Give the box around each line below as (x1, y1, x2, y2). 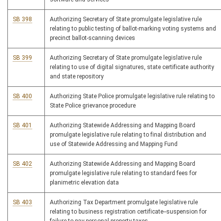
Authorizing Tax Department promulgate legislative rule (50, 199, 198, 206)
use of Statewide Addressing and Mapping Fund (50, 141, 178, 148)
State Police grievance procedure (50, 102, 136, 110)
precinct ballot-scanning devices (50, 35, 135, 42)
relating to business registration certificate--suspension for (50, 208, 207, 216)
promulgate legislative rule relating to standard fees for (50, 170, 197, 177)
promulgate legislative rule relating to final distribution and (50, 131, 206, 139)
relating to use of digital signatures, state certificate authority (50, 64, 214, 71)
